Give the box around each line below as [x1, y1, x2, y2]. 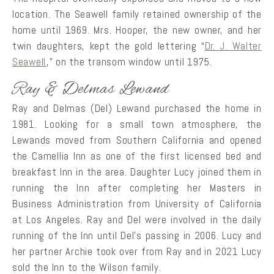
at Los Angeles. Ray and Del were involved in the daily [12, 213, 262, 227]
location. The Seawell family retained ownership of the [12, 7, 262, 21]
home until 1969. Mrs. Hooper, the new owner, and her [12, 23, 262, 37]
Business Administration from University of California [12, 197, 262, 211]
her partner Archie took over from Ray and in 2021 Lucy [12, 245, 262, 259]
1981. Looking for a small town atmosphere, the [12, 117, 262, 131]
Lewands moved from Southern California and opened [12, 133, 262, 147]
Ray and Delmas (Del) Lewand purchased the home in [12, 102, 262, 116]
